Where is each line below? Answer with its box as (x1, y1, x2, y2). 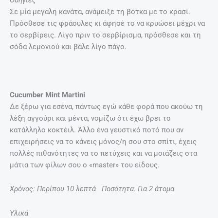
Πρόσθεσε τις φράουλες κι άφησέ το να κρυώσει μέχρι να (10, 18, 205, 28)
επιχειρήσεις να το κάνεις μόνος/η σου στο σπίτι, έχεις (10, 137, 197, 146)
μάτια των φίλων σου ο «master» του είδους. (10, 160, 160, 169)
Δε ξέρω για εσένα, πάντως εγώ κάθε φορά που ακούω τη (10, 102, 203, 111)
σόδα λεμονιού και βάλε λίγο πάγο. (10, 42, 127, 51)
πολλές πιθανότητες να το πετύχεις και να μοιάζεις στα (10, 148, 197, 158)
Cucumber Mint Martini (10, 90, 85, 99)
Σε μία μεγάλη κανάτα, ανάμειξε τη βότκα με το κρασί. (10, 7, 190, 16)
